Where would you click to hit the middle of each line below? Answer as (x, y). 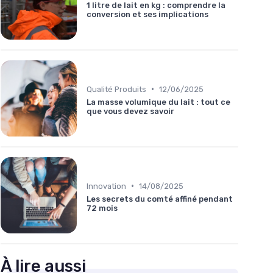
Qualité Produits (116, 89)
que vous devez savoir (130, 111)
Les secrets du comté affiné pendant (160, 199)
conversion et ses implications (147, 14)
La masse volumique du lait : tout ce (158, 102)
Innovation (106, 186)
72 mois (102, 208)
